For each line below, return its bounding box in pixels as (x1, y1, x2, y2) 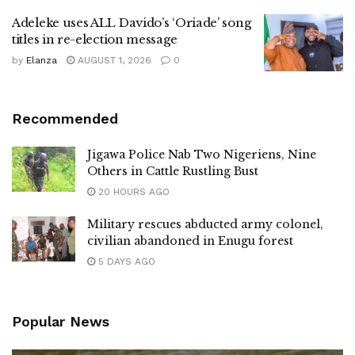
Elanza (26, 55, 57, 67)
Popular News (12, 312, 109, 330)
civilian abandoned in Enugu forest (87, 233, 293, 248)
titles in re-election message (12, 32, 177, 48)
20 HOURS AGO (95, 185, 170, 197)
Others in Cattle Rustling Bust (87, 163, 258, 178)
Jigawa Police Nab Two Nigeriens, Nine (87, 147, 316, 162)
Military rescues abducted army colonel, (87, 216, 323, 231)
